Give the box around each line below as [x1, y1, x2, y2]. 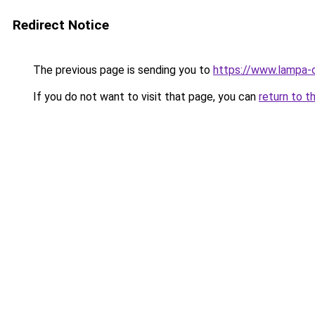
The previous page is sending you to [30, 63, 213, 77]
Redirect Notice [13, 17, 109, 33]
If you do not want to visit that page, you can [30, 90, 259, 103]
